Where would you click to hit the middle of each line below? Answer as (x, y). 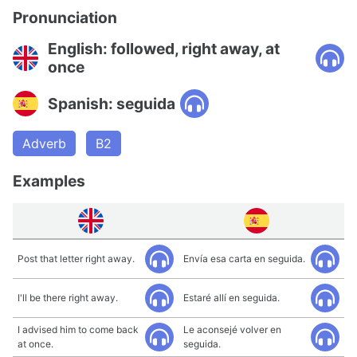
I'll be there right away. (68, 298)
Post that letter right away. (76, 259)
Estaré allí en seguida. (231, 298)
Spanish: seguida (112, 103)
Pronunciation (65, 18)
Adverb (44, 143)
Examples (49, 181)
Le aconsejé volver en (232, 330)
